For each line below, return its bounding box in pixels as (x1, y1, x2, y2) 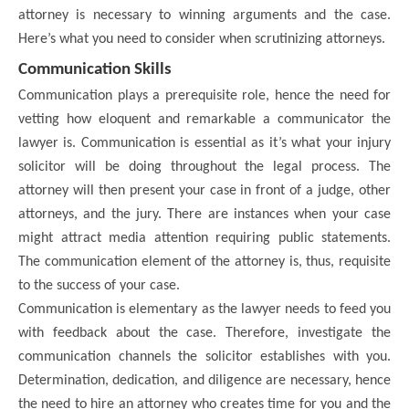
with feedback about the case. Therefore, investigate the (18, 326, 391, 341)
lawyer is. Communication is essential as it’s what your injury (18, 136, 391, 152)
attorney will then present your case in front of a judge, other (18, 184, 391, 199)
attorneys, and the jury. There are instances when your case (18, 207, 391, 223)
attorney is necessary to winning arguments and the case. (18, 8, 391, 24)
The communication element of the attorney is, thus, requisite (18, 255, 391, 270)
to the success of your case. (18, 278, 184, 294)
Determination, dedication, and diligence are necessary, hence (18, 373, 391, 389)
